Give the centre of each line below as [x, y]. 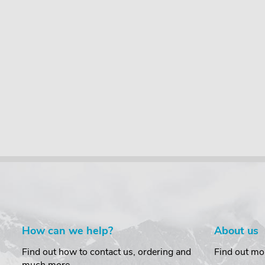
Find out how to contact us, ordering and [106, 252]
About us [236, 231]
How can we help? [67, 231]
